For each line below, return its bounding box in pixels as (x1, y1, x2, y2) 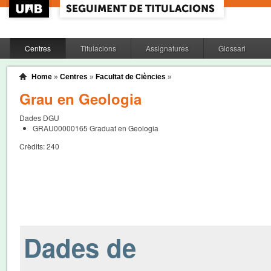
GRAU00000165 (32, 123, 88, 133)
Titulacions (80, 43, 116, 53)
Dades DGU (19, 113, 59, 123)
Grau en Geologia (19, 88, 142, 109)
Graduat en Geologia (87, 123, 158, 133)
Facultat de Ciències (96, 73, 166, 81)
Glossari (218, 43, 246, 53)
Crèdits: (19, 141, 45, 151)
